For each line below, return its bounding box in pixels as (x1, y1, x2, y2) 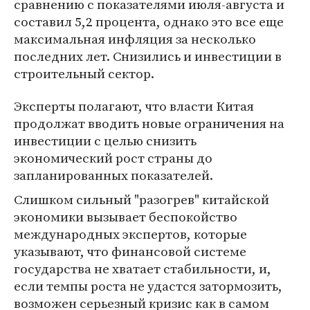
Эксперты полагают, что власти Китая (14, 97, 254, 115)
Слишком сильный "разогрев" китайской (14, 190, 269, 208)
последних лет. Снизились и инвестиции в (14, 47, 282, 65)
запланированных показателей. (14, 166, 213, 184)
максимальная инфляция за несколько (14, 30, 256, 48)
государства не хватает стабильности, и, (14, 259, 271, 277)
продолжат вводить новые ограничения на (14, 114, 284, 132)
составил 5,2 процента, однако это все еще (14, 12, 284, 30)
